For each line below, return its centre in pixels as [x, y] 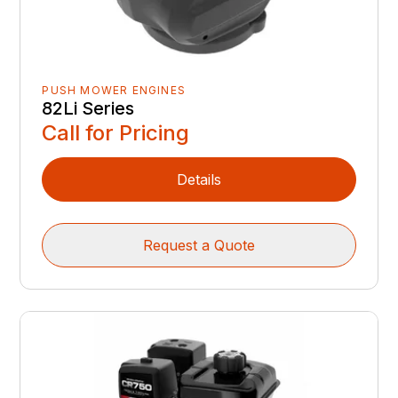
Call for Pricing [116, 132]
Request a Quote [199, 245]
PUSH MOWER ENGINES [114, 90]
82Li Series [88, 108]
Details [199, 179]
